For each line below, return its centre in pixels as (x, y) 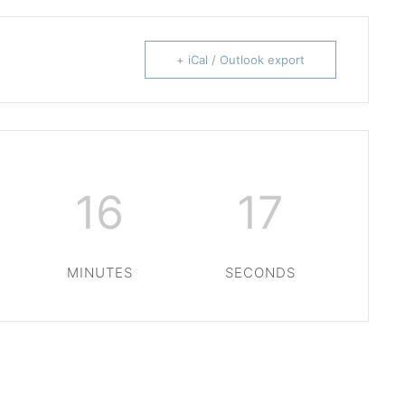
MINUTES (99, 273)
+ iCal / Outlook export (240, 60)
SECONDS (261, 273)
